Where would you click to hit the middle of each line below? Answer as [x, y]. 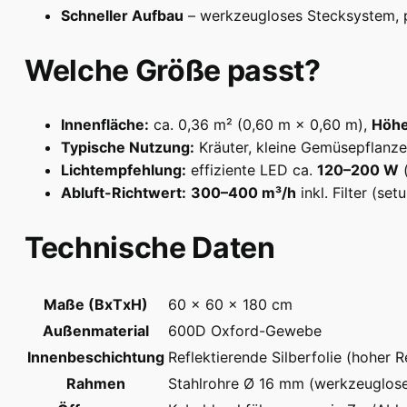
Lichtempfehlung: [123, 169]
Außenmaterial [95, 330]
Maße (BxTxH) [95, 304]
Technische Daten [149, 247]
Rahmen [95, 383]
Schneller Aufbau [122, 16]
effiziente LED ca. [251, 169]
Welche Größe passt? [172, 71]
